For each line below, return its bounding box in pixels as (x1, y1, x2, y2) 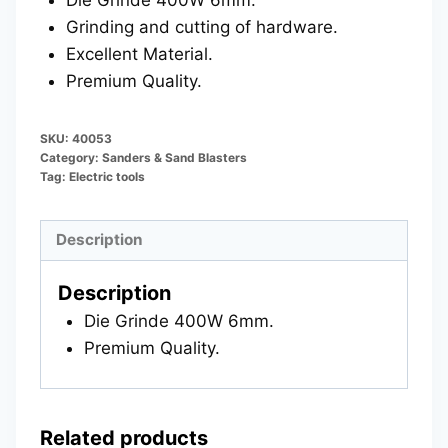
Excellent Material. (65, 43, 213, 64)
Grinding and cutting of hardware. (65, 16, 338, 37)
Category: (40, 149, 102, 165)
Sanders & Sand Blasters (102, 149, 247, 165)
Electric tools (69, 168, 145, 184)
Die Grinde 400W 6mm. (83, 311, 274, 331)
